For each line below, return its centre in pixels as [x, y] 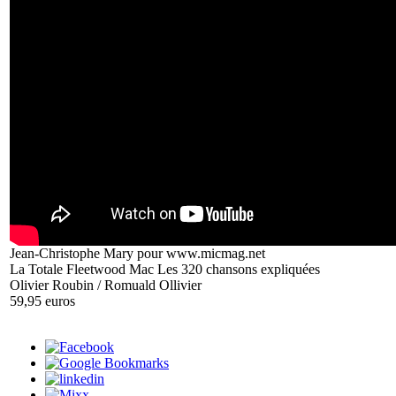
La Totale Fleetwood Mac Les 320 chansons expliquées [165, 269]
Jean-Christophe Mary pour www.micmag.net [137, 253]
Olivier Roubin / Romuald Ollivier [106, 285]
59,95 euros [42, 301]
